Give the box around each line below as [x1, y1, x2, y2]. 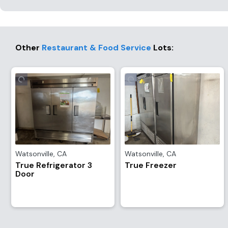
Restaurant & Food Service [42, 42, 151, 53]
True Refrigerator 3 [15, 160, 92, 170]
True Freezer [125, 160, 177, 170]
